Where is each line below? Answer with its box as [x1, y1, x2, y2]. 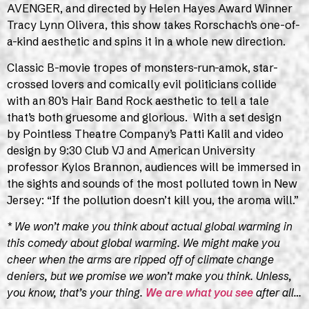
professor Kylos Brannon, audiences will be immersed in [7, 159, 301, 174]
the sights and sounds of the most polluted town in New [7, 176, 297, 190]
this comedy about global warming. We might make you [7, 236, 280, 250]
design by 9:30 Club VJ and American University [7, 143, 255, 157]
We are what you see [146, 286, 253, 300]
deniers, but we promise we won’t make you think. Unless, [7, 269, 292, 283]
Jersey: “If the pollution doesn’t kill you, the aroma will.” [7, 192, 299, 207]
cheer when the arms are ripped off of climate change [7, 252, 274, 267]
